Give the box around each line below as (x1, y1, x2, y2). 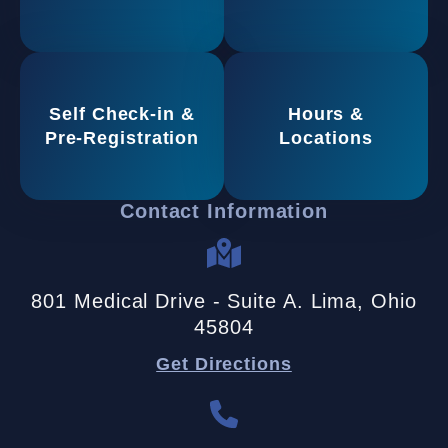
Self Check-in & (49, 103, 195, 125)
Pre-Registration (44, 127, 200, 149)
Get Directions (156, 353, 292, 375)
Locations (279, 127, 373, 149)
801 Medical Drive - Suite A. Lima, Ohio (31, 289, 417, 313)
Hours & (287, 103, 365, 125)
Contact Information (119, 199, 329, 224)
